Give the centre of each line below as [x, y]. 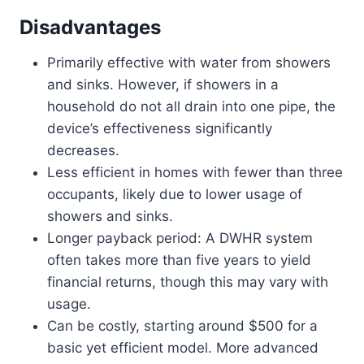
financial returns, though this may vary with [188, 282]
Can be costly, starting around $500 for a [182, 326]
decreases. [83, 151]
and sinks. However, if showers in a [163, 85]
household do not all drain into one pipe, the [191, 107]
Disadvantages [90, 28]
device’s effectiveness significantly [160, 129]
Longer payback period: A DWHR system [180, 238]
